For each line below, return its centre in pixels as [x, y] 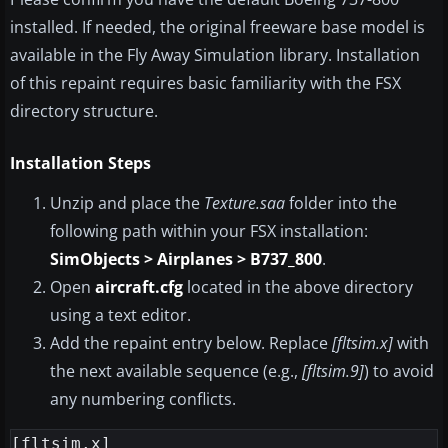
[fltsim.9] [333, 371]
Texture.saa [244, 203]
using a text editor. [120, 315]
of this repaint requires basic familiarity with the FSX [205, 83]
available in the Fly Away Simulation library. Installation [215, 55]
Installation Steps [80, 163]
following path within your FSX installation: [209, 231]
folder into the [341, 203]
